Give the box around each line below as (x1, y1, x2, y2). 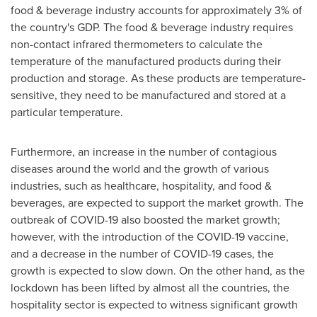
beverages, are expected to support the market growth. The (11, 195, 304, 211)
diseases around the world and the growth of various (11, 161, 269, 177)
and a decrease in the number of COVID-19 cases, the (11, 246, 274, 262)
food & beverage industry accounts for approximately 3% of (11, 2, 302, 18)
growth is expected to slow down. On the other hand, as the (11, 263, 305, 279)
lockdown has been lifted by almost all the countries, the (11, 279, 289, 296)
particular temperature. (11, 104, 123, 120)
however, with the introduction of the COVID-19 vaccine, (11, 229, 289, 245)
